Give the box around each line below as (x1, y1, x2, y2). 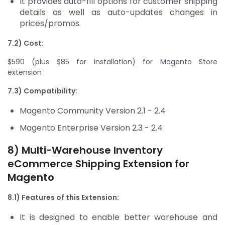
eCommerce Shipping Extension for (8, 156, 189, 171)
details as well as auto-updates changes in (20, 6, 217, 18)
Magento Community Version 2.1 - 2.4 (20, 104, 168, 117)
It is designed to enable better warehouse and (20, 211, 217, 223)
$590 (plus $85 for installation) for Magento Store (8, 56, 217, 67)
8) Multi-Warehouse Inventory (8, 143, 163, 157)
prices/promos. (20, 17, 85, 29)
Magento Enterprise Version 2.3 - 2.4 (20, 122, 163, 134)
